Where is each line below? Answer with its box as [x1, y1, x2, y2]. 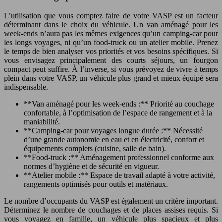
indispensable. [4, 83, 48, 92]
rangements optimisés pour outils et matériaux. [24, 180, 168, 189]
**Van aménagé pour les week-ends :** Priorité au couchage [24, 100, 214, 109]
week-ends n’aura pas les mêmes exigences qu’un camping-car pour [4, 29, 218, 38]
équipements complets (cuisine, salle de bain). [24, 144, 166, 153]
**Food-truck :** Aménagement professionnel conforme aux [24, 153, 214, 162]
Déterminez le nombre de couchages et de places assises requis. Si [4, 206, 218, 215]
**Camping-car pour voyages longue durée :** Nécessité [24, 126, 203, 135]
